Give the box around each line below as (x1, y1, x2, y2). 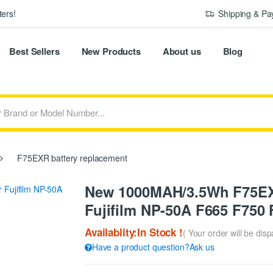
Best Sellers (9, 44, 60, 58)
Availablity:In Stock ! (85, 225, 183, 240)
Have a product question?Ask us (91, 241, 214, 253)
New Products (81, 44, 141, 58)
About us (162, 44, 201, 58)
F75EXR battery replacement (15, 151, 127, 164)
